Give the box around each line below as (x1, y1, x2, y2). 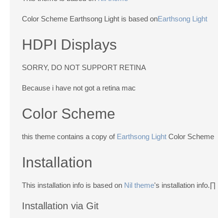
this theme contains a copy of (22, 132, 117, 141)
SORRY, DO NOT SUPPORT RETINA (22, 63, 146, 72)
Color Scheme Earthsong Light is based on (22, 14, 158, 23)
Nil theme (124, 181, 154, 189)
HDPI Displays (22, 36, 117, 53)
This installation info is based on (22, 181, 124, 189)
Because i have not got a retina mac (22, 83, 136, 92)
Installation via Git (22, 200, 99, 211)
